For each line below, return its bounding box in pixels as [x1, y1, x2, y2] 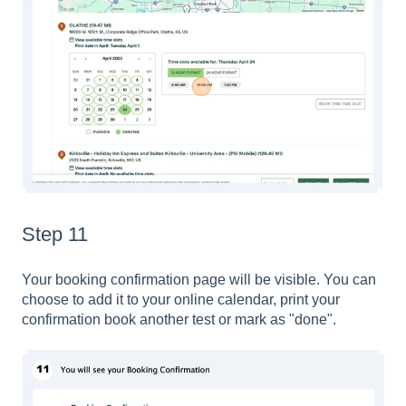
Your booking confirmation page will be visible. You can [22, 271, 376, 287]
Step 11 [22, 223, 88, 246]
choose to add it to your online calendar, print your [22, 291, 340, 307]
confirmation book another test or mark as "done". [22, 311, 336, 327]
